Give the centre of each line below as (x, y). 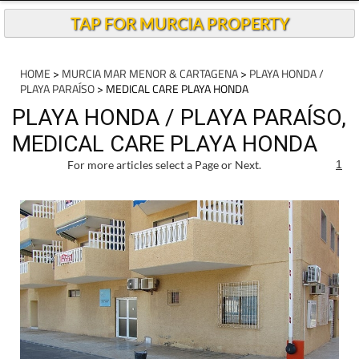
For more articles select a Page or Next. (164, 165)
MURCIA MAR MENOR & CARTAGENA (150, 73)
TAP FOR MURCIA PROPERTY (179, 23)
